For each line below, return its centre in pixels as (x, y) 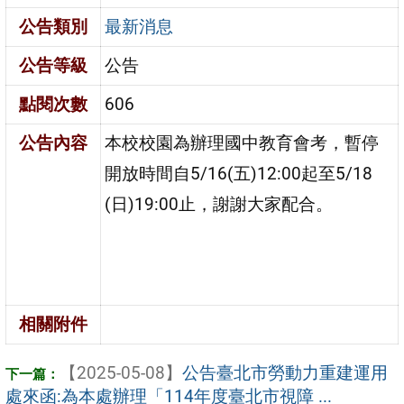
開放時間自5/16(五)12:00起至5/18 (239, 173)
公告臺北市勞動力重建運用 (285, 372)
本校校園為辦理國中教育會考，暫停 (242, 142)
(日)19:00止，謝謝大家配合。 (219, 204)
